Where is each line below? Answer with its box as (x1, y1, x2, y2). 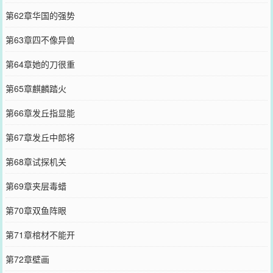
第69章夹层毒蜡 (5, 179, 66, 192)
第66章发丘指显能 (5, 106, 75, 119)
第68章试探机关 (5, 155, 66, 168)
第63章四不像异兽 (5, 33, 75, 46)
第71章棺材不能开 (5, 228, 75, 241)
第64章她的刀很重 (5, 57, 75, 70)
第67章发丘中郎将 (5, 130, 75, 143)
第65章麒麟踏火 (5, 82, 66, 94)
